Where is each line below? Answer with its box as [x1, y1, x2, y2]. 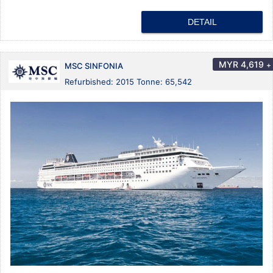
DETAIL [187, 17, 217, 27]
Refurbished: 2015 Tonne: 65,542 [65, 77, 192, 87]
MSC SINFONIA [65, 61, 123, 71]
